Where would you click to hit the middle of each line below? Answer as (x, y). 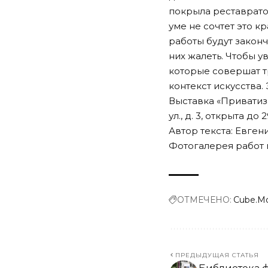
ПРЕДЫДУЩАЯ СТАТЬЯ (217, 255)
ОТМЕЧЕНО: (204, 200)
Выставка (193, 101)
